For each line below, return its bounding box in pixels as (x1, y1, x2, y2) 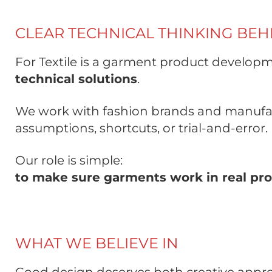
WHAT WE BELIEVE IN (15, 234, 178, 253)
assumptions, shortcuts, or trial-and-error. (15, 121, 268, 136)
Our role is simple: (15, 153, 123, 168)
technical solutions (15, 72, 137, 87)
